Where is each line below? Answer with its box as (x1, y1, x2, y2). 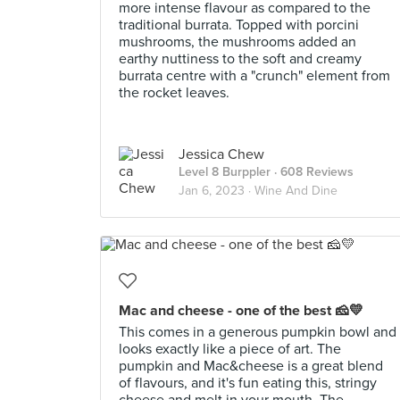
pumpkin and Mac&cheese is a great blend (119, 357, 383, 375)
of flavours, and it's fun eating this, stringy (119, 374, 377, 392)
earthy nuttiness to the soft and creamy (119, 50, 362, 68)
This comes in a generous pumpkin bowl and (119, 323, 396, 341)
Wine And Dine (254, 183, 337, 198)
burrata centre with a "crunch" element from (119, 67, 390, 85)
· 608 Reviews (271, 164, 354, 179)
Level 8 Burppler (179, 164, 271, 179)
